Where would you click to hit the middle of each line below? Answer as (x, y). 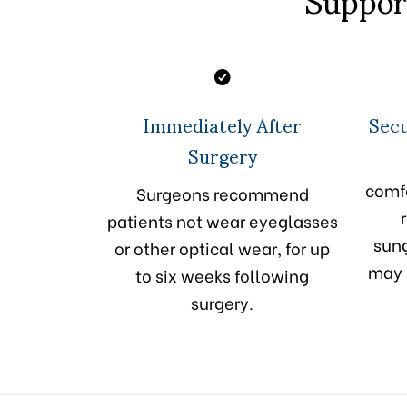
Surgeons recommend (222, 194)
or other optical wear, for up (222, 248)
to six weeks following (222, 275)
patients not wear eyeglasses (222, 221)
